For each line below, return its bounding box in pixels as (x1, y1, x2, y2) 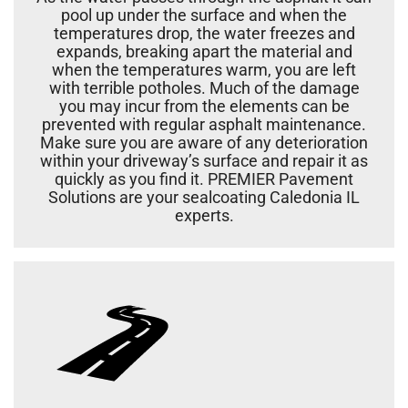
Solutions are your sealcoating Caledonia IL (48, 187, 360, 207)
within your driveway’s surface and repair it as (40, 150, 368, 170)
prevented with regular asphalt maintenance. (42, 114, 366, 134)
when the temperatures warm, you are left (52, 59, 356, 79)
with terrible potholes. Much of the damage (48, 77, 360, 97)
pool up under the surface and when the (61, 5, 347, 25)
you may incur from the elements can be (58, 96, 350, 116)
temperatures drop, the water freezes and (53, 23, 355, 43)
